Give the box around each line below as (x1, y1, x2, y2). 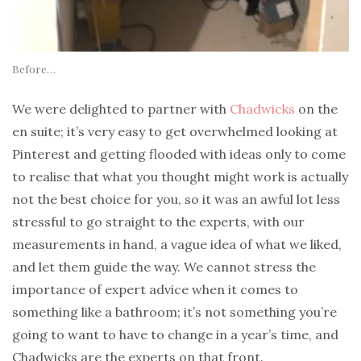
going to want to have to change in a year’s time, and (12, 326, 338, 342)
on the (295, 100, 338, 117)
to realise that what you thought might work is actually (12, 168, 348, 185)
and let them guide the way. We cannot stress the (12, 258, 316, 275)
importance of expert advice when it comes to (12, 280, 298, 297)
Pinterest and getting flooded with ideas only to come (12, 145, 346, 162)
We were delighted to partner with (12, 100, 230, 117)
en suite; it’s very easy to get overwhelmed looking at (12, 122, 338, 139)
